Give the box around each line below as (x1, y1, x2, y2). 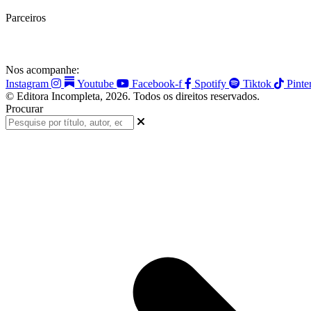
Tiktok (243, 77, 271, 90)
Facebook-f (132, 77, 182, 90)
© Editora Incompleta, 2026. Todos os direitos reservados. (6, 90, 260, 102)
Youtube (77, 77, 114, 90)
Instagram (6, 77, 49, 90)
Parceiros (6, 11, 46, 24)
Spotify (194, 77, 226, 90)
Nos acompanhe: (6, 63, 79, 76)
